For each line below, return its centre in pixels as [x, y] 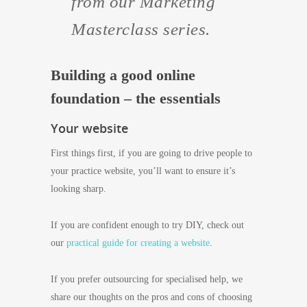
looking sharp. [78, 189]
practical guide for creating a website [138, 243]
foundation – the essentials [136, 98]
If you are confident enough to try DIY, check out [147, 225]
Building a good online [123, 75]
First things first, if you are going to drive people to [151, 153]
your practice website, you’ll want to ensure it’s [143, 171]
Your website [89, 128]
